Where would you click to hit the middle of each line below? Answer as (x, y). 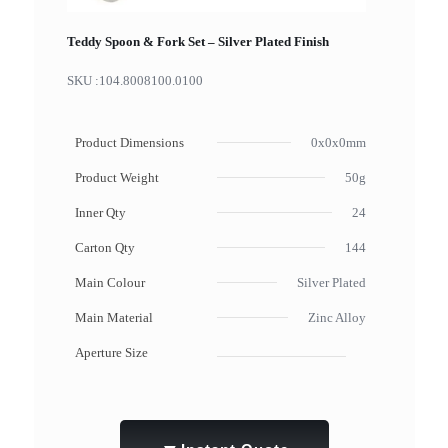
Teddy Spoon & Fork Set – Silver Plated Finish (197, 42)
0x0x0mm (338, 143)
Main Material (113, 318)
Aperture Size (111, 353)
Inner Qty (100, 213)
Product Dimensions (129, 143)
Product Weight (116, 178)
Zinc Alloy (336, 318)
